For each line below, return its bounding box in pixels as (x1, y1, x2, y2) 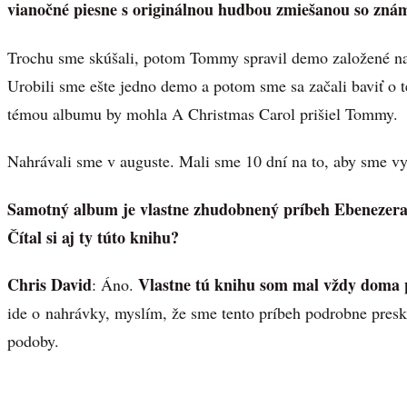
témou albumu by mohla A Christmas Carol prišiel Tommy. (7, 102, 398, 124)
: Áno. (92, 273, 138, 296)
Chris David (7, 273, 92, 297)
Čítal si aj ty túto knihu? (7, 224, 179, 249)
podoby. (7, 330, 59, 352)
